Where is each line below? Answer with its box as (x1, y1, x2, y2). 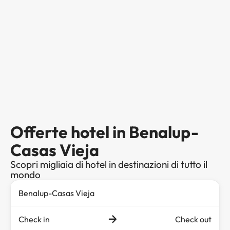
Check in (18, 214, 50, 224)
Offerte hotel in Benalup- (10, 121, 199, 142)
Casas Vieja (10, 139, 99, 160)
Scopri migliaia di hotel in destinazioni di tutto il (10, 158, 207, 170)
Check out (175, 214, 212, 224)
